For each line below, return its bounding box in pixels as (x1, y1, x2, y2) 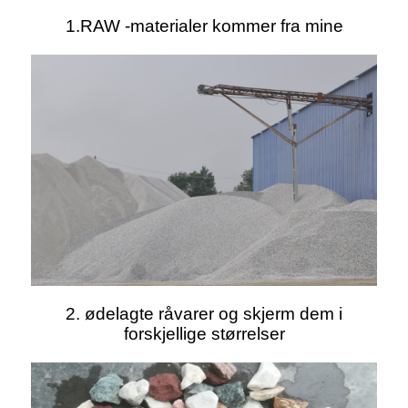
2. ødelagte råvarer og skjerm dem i (66, 303, 342, 323)
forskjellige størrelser (123, 323, 285, 343)
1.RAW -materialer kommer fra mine (65, 16, 343, 36)
